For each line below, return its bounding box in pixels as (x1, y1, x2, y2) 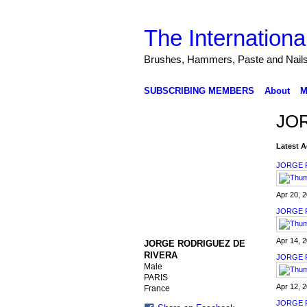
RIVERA (143, 249, 177, 260)
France (143, 283, 170, 293)
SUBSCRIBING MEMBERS (143, 85, 254, 96)
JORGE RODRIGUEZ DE (143, 238, 245, 249)
